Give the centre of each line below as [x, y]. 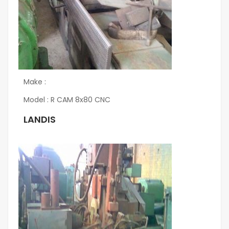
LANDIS [40, 120]
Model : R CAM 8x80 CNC [67, 100]
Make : [35, 82]
